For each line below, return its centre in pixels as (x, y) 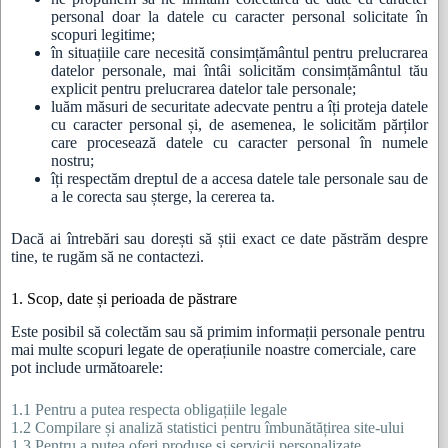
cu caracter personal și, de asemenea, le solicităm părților (240, 124)
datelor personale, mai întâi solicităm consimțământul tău (240, 70)
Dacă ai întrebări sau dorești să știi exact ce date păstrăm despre (220, 238)
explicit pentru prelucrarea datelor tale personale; (203, 88)
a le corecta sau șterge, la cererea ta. (163, 196)
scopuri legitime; (103, 34)
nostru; (72, 160)
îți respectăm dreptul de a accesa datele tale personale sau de (240, 178)
